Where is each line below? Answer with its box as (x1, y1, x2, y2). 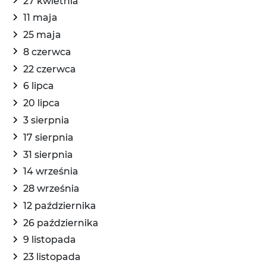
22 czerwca (23, 63, 76, 75)
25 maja (23, 29, 61, 41)
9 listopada (23, 234, 76, 246)
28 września (23, 183, 80, 195)
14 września (23, 166, 78, 178)
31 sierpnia (23, 148, 73, 160)
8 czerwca (23, 46, 71, 58)
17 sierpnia (23, 131, 74, 143)
